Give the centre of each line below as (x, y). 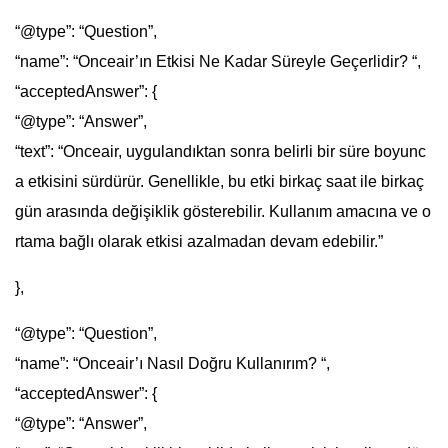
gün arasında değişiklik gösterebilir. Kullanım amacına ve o (223, 211)
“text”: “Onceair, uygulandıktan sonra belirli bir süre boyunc (220, 151)
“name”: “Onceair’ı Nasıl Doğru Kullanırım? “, (172, 363)
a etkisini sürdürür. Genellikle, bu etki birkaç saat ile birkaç (219, 181)
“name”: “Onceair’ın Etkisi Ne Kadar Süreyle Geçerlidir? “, (218, 61)
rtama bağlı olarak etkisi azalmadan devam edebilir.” (199, 241)
